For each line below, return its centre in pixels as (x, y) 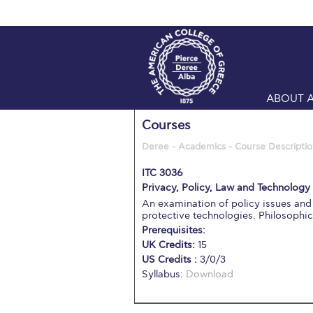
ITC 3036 (162, 173)
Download (210, 274)
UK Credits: (170, 245)
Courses (166, 125)
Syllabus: (164, 274)
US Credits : (171, 260)
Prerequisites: (174, 230)
